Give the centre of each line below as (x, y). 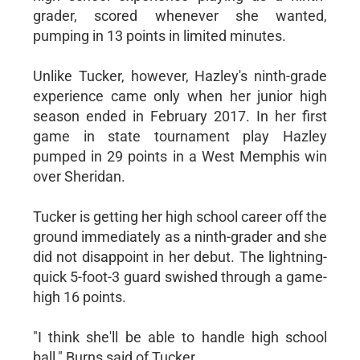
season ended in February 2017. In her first (180, 116)
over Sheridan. (79, 176)
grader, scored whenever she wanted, (180, 15)
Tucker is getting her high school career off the (180, 216)
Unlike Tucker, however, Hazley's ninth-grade (180, 76)
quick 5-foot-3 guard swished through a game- (180, 276)
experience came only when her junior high (180, 96)
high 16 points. (79, 297)
